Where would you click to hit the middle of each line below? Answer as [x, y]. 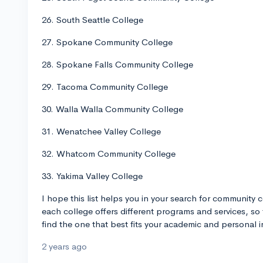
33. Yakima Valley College [92, 176]
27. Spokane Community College [107, 42]
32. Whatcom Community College [109, 154]
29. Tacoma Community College [105, 87]
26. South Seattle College [92, 20]
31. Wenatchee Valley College [101, 131]
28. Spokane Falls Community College [117, 64]
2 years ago [64, 246]
